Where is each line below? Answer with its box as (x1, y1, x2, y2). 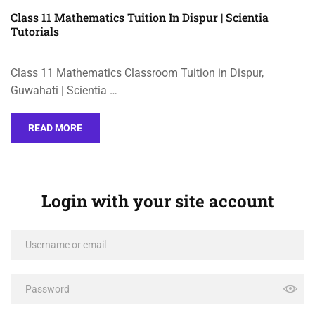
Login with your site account (41, 189, 274, 212)
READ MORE (28, 122, 82, 134)
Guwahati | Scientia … (11, 83, 117, 97)
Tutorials (11, 23, 59, 39)
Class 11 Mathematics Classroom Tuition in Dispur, (11, 65, 264, 79)
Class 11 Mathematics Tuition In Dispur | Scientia (11, 9, 269, 25)
